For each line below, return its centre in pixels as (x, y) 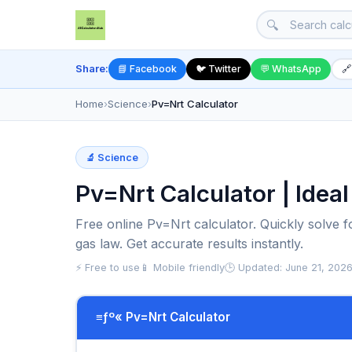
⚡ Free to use (108, 267)
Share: (92, 69)
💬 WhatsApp (291, 69)
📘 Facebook (147, 69)
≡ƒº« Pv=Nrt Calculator (163, 317)
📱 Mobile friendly (182, 267)
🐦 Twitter (218, 69)
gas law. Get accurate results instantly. (189, 243)
